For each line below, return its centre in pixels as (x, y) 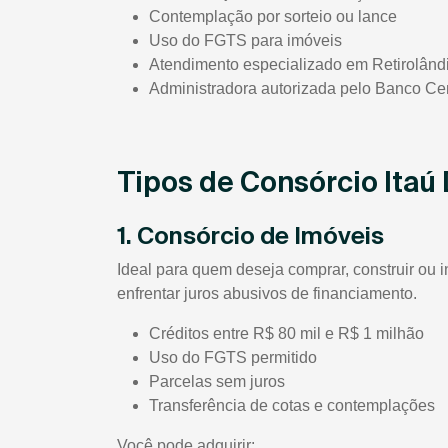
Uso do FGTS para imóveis (245, 41)
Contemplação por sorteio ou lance (273, 17)
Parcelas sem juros (217, 382)
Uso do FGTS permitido (233, 358)
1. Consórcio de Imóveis (250, 236)
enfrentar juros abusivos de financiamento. (267, 294)
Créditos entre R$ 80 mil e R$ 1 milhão (286, 334)
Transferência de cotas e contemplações (292, 406)
